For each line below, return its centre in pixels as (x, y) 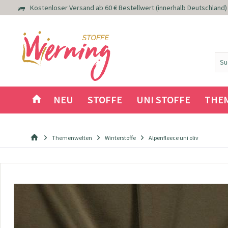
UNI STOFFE (163, 99)
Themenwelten (72, 138)
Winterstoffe (120, 138)
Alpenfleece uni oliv (174, 138)
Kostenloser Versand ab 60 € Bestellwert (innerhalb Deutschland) (128, 8)
